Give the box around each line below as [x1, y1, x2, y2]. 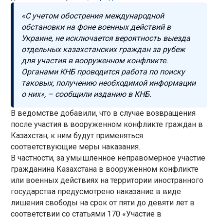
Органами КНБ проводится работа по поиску [21, 67, 185, 76]
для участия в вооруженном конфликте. [21, 55, 168, 65]
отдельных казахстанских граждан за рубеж [21, 44, 185, 54]
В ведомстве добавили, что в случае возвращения [11, 108, 196, 118]
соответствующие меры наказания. [11, 142, 141, 151]
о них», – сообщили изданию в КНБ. [21, 89, 152, 99]
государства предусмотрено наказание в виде [11, 186, 182, 196]
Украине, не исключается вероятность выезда [21, 33, 191, 43]
